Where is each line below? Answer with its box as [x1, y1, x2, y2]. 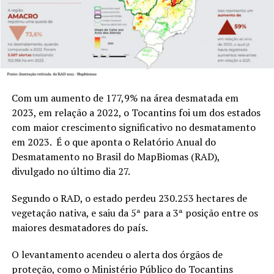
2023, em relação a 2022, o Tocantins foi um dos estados [11, 106, 261, 120]
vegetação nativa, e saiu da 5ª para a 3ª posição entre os [11, 206, 258, 220]
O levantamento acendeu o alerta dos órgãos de [11, 248, 223, 262]
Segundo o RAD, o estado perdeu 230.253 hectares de [11, 191, 247, 206]
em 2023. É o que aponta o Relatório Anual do [11, 135, 216, 149]
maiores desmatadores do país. [11, 221, 148, 235]
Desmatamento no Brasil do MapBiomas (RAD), [11, 150, 220, 164]
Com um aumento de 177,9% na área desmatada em [11, 91, 239, 105]
